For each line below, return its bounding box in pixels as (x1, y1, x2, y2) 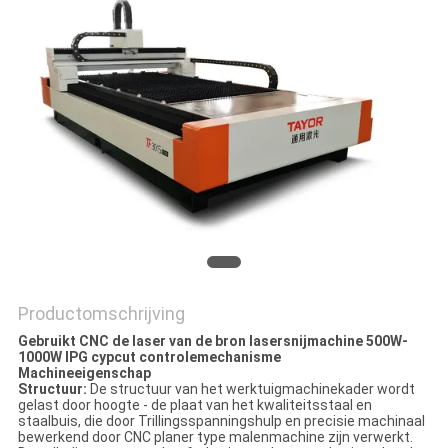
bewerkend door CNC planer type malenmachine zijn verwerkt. (17, 429, 413, 446)
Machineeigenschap (17, 365, 151, 382)
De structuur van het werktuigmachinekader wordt (86, 381, 415, 398)
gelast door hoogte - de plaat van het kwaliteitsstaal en (17, 397, 372, 414)
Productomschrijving (17, 303, 185, 325)
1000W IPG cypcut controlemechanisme (17, 349, 281, 366)
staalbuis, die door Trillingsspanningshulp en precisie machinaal (17, 413, 425, 430)
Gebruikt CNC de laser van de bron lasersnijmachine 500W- (17, 333, 408, 350)
